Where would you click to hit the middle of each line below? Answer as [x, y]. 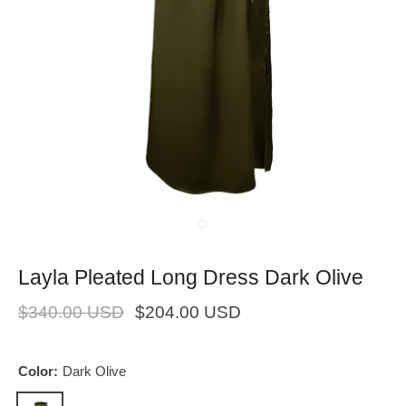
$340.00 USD [71, 312]
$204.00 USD [188, 312]
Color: [38, 371]
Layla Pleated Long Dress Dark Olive [191, 277]
